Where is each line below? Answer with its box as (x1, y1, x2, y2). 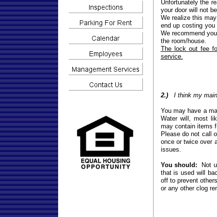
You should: (160, 161, 198, 169)
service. (160, 53, 183, 60)
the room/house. (160, 37, 206, 45)
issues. (160, 146, 181, 153)
